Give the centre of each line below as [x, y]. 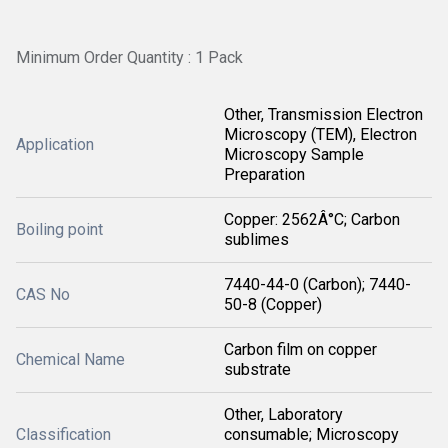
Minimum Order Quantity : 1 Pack [129, 57]
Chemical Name [70, 360]
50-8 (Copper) [273, 305]
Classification [63, 435]
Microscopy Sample [294, 155]
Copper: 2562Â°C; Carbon [312, 220]
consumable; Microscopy [311, 435]
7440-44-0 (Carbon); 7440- [317, 285]
